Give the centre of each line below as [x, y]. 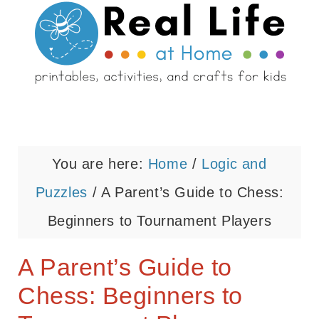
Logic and [234, 164]
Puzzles [61, 192]
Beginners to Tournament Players [159, 221]
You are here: [100, 164]
